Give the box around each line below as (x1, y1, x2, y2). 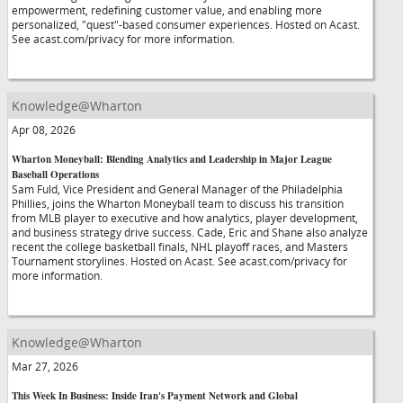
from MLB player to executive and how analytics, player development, (12, 210, 358, 225)
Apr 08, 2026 (12, 122, 76, 137)
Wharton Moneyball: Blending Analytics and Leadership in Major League (12, 152, 332, 166)
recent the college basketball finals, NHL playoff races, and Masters (12, 239, 348, 254)
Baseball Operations (12, 167, 99, 182)
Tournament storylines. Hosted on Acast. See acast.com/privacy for (12, 254, 347, 268)
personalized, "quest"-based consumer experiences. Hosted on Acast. (12, 17, 360, 31)
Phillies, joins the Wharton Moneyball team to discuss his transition (12, 196, 344, 210)
